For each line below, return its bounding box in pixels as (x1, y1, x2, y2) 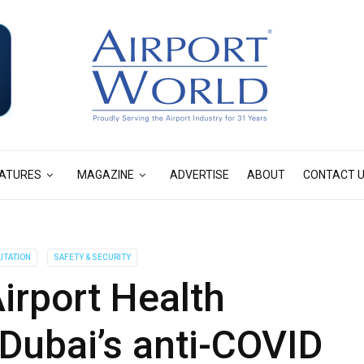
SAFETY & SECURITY (54, 253, 132, 262)
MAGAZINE (77, 168, 134, 181)
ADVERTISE (170, 168, 229, 181)
